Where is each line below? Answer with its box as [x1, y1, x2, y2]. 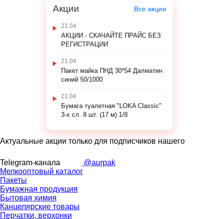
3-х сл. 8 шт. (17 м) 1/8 [61, 111, 128, 119]
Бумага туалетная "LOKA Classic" [61, 102, 161, 110]
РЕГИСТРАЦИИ [61, 41, 108, 48]
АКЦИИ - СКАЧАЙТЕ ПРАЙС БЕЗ [61, 32, 161, 40]
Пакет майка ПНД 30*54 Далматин [61, 67, 162, 75]
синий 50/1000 [61, 76, 103, 84]
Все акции [134, 5, 166, 13]
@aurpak [82, 158, 115, 167]
